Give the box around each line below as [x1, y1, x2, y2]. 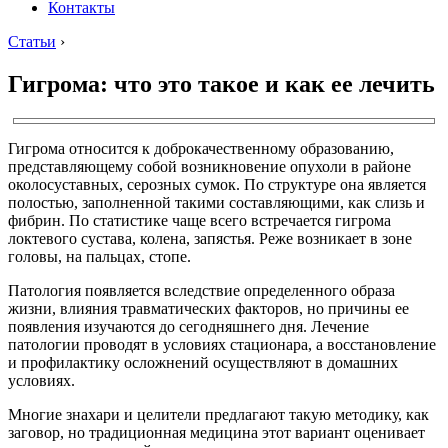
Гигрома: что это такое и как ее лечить [8, 70, 435, 97]
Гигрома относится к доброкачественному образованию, [8, 139, 394, 157]
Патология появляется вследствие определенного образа [8, 281, 395, 299]
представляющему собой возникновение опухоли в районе [8, 157, 411, 175]
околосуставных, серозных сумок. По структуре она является [8, 175, 426, 193]
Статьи [8, 33, 56, 50]
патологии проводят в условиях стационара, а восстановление [8, 335, 436, 353]
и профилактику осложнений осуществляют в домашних [8, 353, 398, 371]
